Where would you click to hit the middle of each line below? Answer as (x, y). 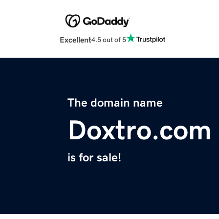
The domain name (115, 103)
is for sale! (94, 158)
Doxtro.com (140, 130)
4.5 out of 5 (109, 39)
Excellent (76, 40)
